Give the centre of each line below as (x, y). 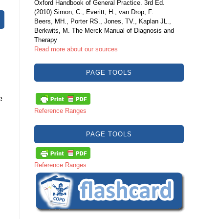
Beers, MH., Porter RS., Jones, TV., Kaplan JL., (103, 21)
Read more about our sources (76, 49)
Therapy (46, 40)
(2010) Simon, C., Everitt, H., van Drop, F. (94, 12)
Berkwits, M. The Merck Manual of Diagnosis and (104, 31)
